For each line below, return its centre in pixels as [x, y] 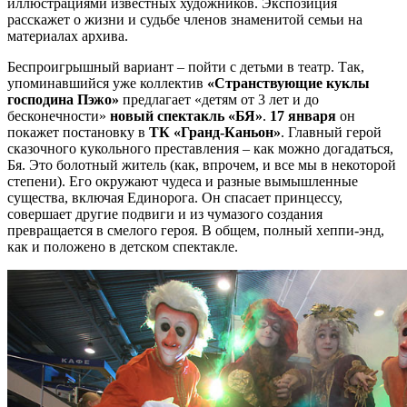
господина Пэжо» [63, 99]
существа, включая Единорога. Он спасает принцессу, [175, 198]
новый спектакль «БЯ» [186, 116]
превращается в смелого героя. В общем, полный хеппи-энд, [196, 230]
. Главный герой [331, 132]
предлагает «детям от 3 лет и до [219, 99]
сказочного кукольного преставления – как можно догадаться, [200, 149]
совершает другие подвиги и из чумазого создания [165, 214]
